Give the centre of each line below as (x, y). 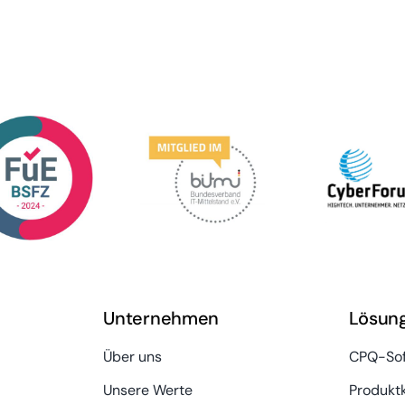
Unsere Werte (148, 390)
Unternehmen (161, 318)
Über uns (133, 356)
